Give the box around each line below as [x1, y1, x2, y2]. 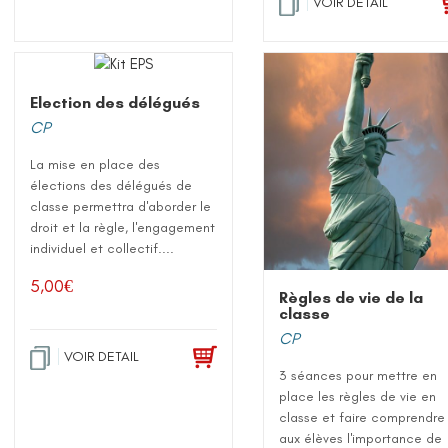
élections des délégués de [30, 177, 193, 195]
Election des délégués [30, 93, 201, 113]
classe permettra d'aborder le [30, 198, 212, 216]
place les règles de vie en [279, 388, 437, 406]
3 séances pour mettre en [279, 367, 438, 385]
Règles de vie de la [279, 288, 424, 308]
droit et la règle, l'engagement [30, 219, 216, 237]
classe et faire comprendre [279, 409, 446, 427]
